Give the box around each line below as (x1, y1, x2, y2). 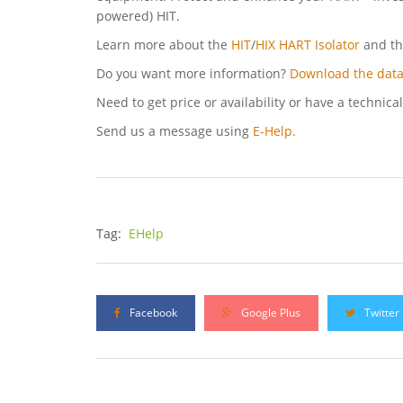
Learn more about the (96, 36, 231, 54)
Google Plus (238, 305, 300, 321)
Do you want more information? (96, 65, 290, 83)
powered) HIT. (96, 7, 180, 25)
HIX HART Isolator (255, 36, 360, 54)
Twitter (362, 305, 399, 321)
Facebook (127, 305, 177, 321)
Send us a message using (96, 122, 253, 140)
